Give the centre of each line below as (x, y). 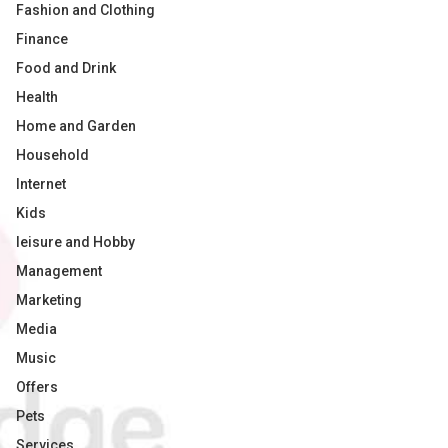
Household (52, 155)
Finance (42, 39)
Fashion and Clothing (85, 10)
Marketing (49, 300)
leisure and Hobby (75, 242)
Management (59, 271)
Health (37, 97)
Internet (41, 184)
